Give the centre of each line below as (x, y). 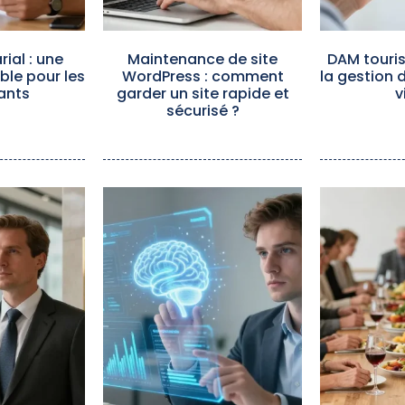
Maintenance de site (202, 59)
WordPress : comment (202, 76)
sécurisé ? (202, 111)
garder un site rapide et (202, 94)
